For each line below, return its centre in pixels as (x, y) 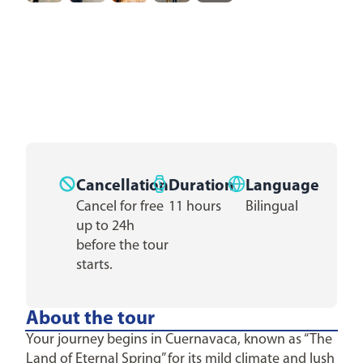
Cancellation (122, 186)
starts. (94, 265)
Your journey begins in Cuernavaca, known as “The (179, 340)
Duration (201, 186)
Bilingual (272, 207)
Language (282, 186)
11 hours (195, 207)
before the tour (122, 246)
